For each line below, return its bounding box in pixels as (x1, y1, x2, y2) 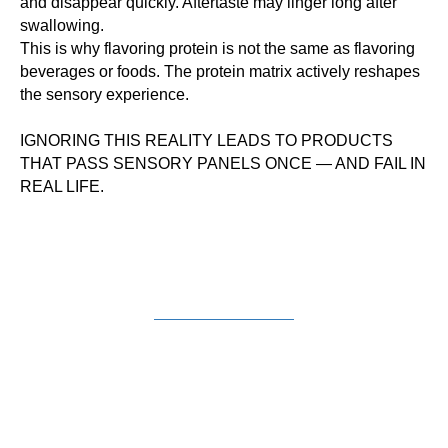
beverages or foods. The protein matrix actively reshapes (20, 63, 420, 80)
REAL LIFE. (20, 178, 104, 195)
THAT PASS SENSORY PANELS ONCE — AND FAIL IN (20, 155, 426, 172)
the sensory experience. (20, 86, 189, 103)
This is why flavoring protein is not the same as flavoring (20, 40, 415, 57)
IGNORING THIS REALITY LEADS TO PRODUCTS (20, 132, 393, 149)
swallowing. (20, 17, 104, 34)
